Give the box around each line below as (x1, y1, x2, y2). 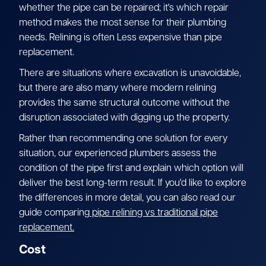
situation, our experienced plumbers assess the (19, 148, 217, 159)
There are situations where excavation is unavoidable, (19, 68, 241, 78)
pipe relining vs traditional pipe (90, 208, 218, 218)
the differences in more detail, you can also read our (19, 193, 236, 203)
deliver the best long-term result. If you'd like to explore (19, 178, 246, 188)
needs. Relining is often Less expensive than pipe (19, 33, 222, 43)
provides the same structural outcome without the (19, 98, 230, 108)
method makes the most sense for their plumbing (19, 18, 226, 28)
